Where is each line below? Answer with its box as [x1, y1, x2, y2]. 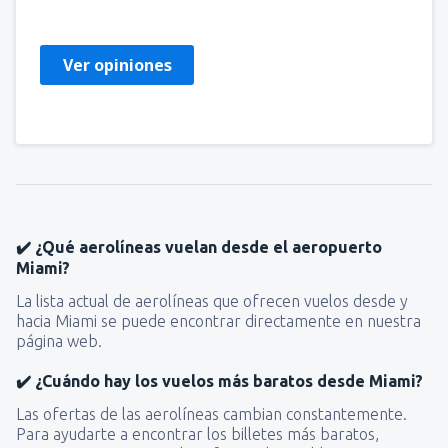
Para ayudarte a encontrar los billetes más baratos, [16, 424, 379, 443]
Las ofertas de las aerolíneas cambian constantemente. [16, 404, 407, 423]
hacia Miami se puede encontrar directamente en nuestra [16, 311, 421, 330]
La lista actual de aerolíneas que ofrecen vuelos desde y [16, 291, 408, 310]
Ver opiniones [62, 53, 172, 76]
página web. [16, 331, 102, 350]
